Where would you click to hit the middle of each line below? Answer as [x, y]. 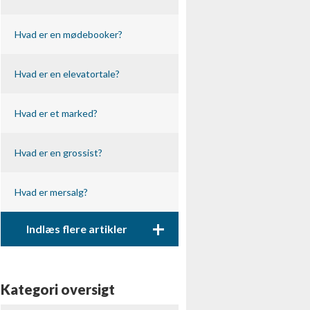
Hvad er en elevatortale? [67, 74]
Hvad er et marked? [56, 113]
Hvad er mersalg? [51, 192]
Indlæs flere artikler [76, 229]
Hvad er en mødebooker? [68, 34]
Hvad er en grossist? [58, 153]
